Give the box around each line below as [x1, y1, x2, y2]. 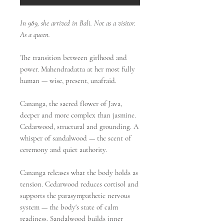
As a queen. [20, 29, 50, 39]
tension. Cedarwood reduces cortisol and [20, 179, 138, 188]
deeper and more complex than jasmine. [20, 110, 136, 119]
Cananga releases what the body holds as [20, 167, 138, 177]
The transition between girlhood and [20, 52, 127, 62]
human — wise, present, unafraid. [20, 75, 116, 85]
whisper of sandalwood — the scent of [20, 133, 131, 142]
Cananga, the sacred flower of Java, [20, 98, 122, 108]
